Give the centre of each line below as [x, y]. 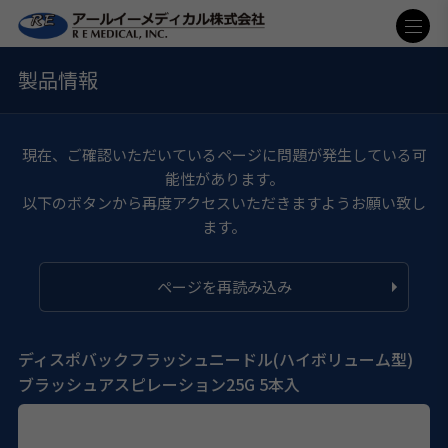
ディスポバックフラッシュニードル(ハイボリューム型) [215, 359]
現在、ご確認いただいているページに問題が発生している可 [224, 154]
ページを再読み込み [224, 287]
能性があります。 [224, 178]
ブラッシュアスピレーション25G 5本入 [158, 384]
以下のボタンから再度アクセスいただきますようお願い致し [224, 202]
